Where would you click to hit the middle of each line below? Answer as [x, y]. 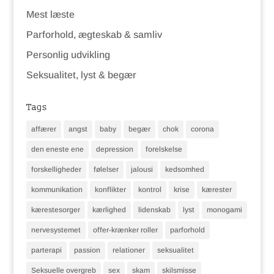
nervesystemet [56, 230]
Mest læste [50, 14]
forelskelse [164, 149]
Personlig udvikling [68, 54]
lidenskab [154, 209]
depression [114, 149]
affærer [43, 129]
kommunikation [57, 189]
